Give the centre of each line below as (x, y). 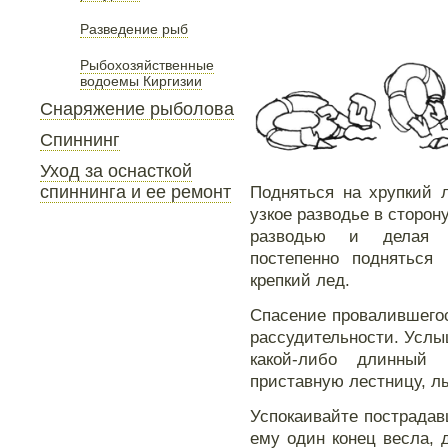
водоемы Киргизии (141, 81)
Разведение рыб (134, 29)
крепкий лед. (300, 279)
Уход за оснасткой (116, 171)
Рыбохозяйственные (147, 65)
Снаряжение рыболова (137, 109)
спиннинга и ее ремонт (135, 192)
